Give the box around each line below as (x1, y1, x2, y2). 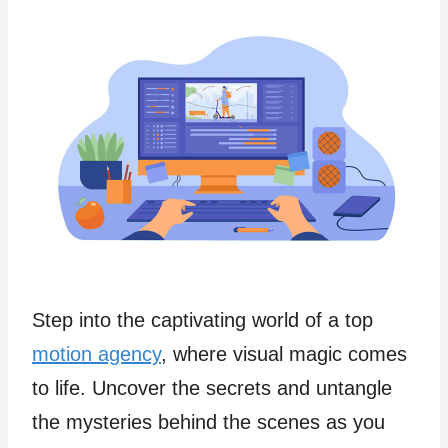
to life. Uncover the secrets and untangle (32, 376, 392, 399)
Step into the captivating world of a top (32, 308, 373, 331)
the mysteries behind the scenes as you (32, 410, 385, 433)
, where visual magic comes (161, 342, 407, 365)
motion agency (32, 342, 161, 365)
